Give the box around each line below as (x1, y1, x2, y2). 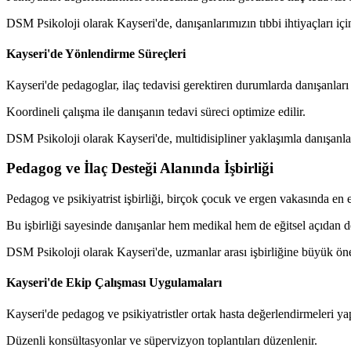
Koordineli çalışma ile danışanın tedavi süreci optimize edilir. (6, 104, 306, 118)
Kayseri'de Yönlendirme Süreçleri (6, 47, 186, 61)
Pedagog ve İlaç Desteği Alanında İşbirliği (6, 160, 273, 177)
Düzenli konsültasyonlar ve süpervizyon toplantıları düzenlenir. (6, 333, 317, 347)
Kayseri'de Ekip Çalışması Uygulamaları (6, 276, 222, 290)
